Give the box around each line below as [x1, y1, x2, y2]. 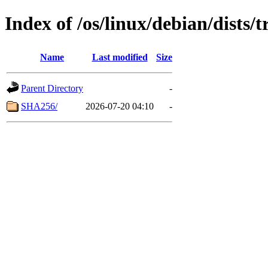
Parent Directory [21, 83, 83, 93]
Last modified [92, 51, 148, 62]
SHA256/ [21, 100, 57, 111]
